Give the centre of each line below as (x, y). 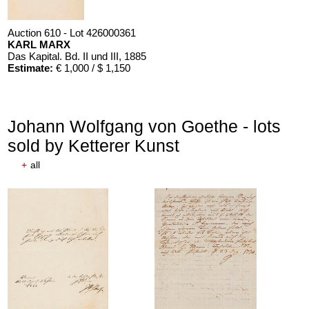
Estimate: (31, 68)
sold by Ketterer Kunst (94, 145)
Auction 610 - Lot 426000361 (72, 32)
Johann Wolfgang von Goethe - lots (144, 126)
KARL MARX (39, 44)
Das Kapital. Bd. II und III (63, 56)
